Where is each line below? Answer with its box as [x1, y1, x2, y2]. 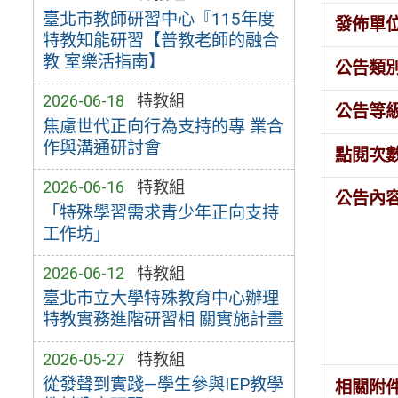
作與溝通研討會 [42, 137, 161, 158]
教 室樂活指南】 [42, 52, 165, 73]
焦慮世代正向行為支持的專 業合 [42, 115, 283, 137]
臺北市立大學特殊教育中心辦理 [42, 288, 279, 309]
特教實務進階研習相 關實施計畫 [42, 309, 283, 330]
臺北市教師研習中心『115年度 [42, 9, 275, 30]
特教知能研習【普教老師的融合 [42, 30, 279, 52]
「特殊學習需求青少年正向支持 [42, 202, 279, 223]
